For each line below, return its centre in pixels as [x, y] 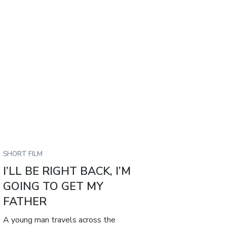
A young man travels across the [60, 220]
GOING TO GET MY [53, 187]
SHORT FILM [23, 154]
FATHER [25, 202]
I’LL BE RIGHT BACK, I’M [67, 172]
